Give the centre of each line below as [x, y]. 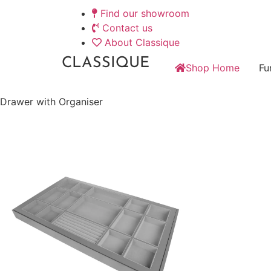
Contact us [127, 28]
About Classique [142, 42]
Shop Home [213, 68]
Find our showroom [145, 13]
